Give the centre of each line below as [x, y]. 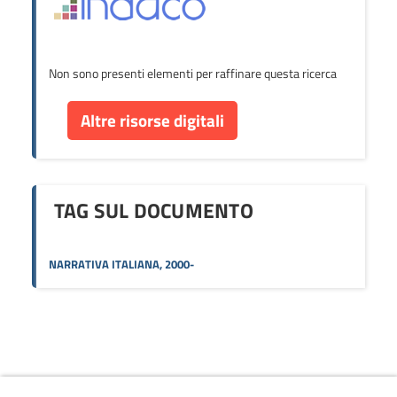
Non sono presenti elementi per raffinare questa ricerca [192, 73]
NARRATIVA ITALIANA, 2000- [121, 264]
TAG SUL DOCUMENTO [153, 210]
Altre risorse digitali [152, 120]
